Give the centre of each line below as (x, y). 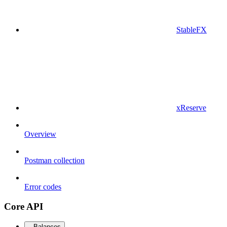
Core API (24, 206)
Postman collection (54, 160)
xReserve (191, 107)
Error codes (43, 186)
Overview (40, 134)
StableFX (192, 29)
